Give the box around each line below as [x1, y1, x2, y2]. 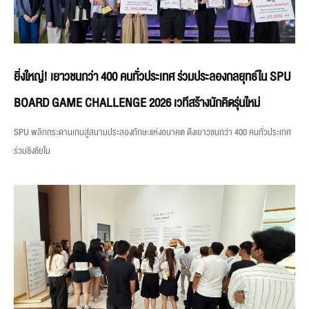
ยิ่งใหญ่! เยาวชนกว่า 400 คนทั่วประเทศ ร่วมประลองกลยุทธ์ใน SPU [14, 67, 291, 88]
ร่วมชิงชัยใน [14, 143, 50, 159]
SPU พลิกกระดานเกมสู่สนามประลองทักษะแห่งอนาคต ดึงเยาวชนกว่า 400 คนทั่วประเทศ [14, 125, 291, 141]
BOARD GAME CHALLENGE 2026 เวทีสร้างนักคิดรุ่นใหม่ [14, 93, 260, 114]
